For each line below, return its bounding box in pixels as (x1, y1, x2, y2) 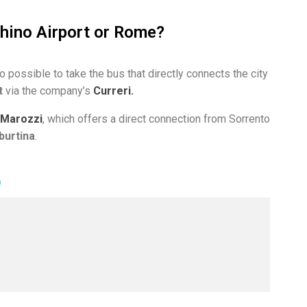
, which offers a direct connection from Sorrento (42, 112, 270, 126)
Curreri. (93, 84, 134, 98)
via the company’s (3, 84, 90, 98)
